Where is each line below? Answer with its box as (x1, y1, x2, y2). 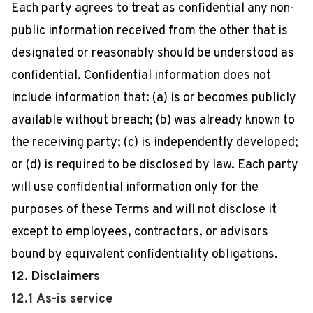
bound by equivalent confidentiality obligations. (11, 247, 278, 263)
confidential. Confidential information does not (11, 68, 271, 84)
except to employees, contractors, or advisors (11, 224, 268, 240)
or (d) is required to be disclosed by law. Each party (11, 157, 298, 173)
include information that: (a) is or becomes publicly (11, 90, 296, 106)
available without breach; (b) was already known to (11, 112, 295, 129)
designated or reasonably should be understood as (11, 45, 294, 61)
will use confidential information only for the (11, 180, 259, 196)
